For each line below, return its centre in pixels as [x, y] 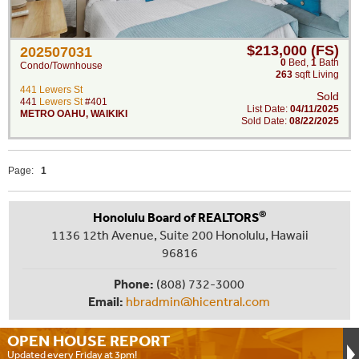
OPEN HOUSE [58, 341]
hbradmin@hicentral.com [198, 301]
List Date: [268, 109]
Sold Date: [265, 121]
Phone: [134, 284]
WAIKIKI [109, 114]
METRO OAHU [53, 114]
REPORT [140, 341]
